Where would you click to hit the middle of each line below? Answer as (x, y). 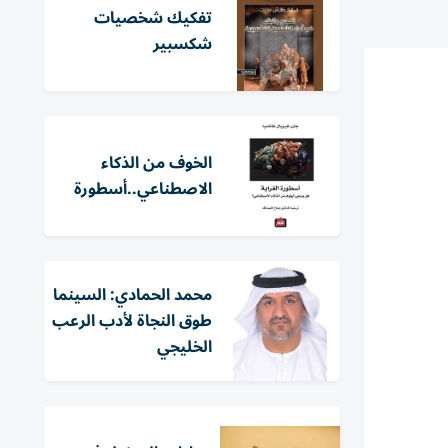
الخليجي (184, 347)
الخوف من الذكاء (156, 163)
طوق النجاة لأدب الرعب (132, 321)
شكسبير (182, 44)
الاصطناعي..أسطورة (143, 189)
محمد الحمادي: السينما (132, 295)
